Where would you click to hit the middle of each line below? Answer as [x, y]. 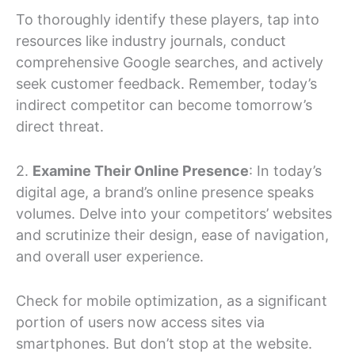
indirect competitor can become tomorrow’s [164, 105]
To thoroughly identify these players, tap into [168, 20]
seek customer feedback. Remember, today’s [166, 84]
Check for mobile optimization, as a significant [172, 300]
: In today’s [285, 171]
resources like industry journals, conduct [151, 41]
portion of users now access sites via [140, 322]
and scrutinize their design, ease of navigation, [172, 235]
